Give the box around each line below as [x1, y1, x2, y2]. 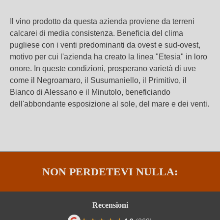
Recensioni [92, 201, 128, 210]
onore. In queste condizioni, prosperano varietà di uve [10, 64, 196, 73]
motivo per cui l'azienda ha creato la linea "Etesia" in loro [10, 53, 207, 61]
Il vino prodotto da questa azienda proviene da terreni [10, 17, 194, 26]
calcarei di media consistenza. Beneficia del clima [10, 29, 183, 37]
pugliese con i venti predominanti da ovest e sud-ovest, [10, 41, 200, 49]
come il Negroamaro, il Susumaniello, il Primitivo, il [10, 76, 187, 84]
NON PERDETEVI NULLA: [42, 165, 178, 178]
